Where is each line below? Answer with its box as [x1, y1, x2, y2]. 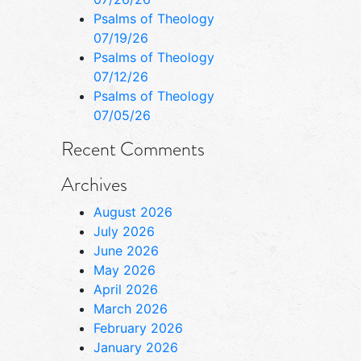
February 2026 [93, 319, 183, 336]
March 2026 [93, 300, 168, 317]
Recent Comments [61, 134, 205, 163]
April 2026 [93, 280, 158, 297]
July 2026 [93, 222, 155, 239]
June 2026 [93, 242, 159, 259]
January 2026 [93, 338, 178, 355]
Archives [61, 169, 127, 198]
